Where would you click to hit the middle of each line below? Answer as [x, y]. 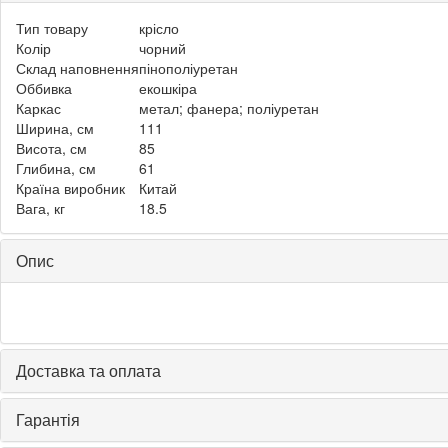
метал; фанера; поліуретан [229, 107]
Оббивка [44, 87]
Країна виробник [70, 187]
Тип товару [52, 27]
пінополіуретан [188, 67]
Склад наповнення [77, 67]
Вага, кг [40, 207]
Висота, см [51, 147]
